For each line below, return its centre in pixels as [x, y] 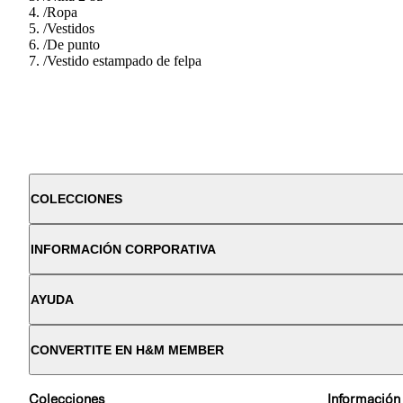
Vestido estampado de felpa [124, 60]
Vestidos [71, 28]
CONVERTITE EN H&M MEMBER [127, 349]
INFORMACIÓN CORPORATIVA [123, 249]
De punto [73, 44]
